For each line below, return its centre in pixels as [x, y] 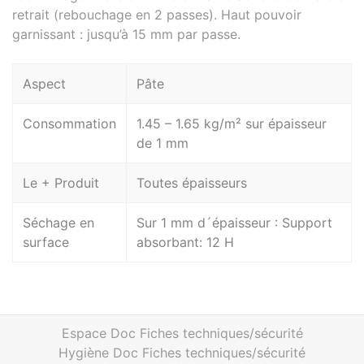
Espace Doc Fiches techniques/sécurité [182, 334]
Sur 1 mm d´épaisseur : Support [234, 223]
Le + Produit [61, 183]
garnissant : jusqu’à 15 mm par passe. [126, 35]
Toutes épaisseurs [192, 183]
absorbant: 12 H [185, 243]
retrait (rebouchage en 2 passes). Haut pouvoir [157, 15]
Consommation [69, 124]
